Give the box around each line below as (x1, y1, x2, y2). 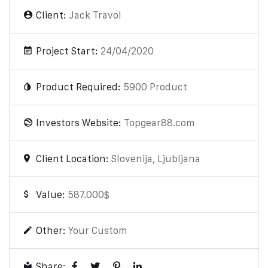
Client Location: (36, 153, 111, 165)
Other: (36, 224, 68, 237)
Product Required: (36, 81, 123, 93)
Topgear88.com (124, 117, 195, 129)
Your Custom (68, 224, 127, 237)
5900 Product (123, 81, 187, 93)
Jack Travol (69, 9, 121, 22)
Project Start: (36, 45, 100, 57)
